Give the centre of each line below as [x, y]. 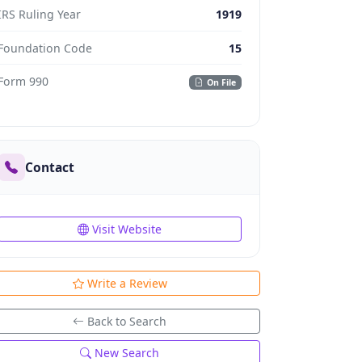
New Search [127, 353]
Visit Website [127, 229]
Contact [50, 167]
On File [221, 82]
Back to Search [127, 321]
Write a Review [127, 283]
